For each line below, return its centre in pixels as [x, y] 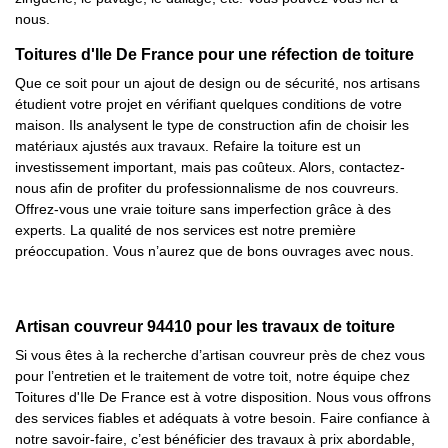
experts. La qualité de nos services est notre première [185, 230]
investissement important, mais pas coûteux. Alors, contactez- [210, 167]
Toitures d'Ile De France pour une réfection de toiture [214, 54]
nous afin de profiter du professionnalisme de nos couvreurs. [207, 188]
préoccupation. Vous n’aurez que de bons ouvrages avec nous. [214, 251]
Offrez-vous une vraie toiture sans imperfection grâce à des [203, 209]
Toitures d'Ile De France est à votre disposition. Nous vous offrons [223, 397]
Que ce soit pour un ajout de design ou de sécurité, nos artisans [217, 83]
